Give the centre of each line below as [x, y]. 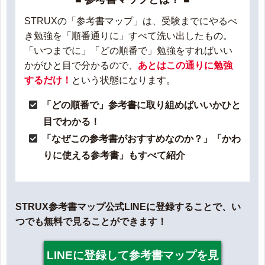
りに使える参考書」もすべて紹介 [114, 156]
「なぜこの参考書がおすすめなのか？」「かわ [141, 139]
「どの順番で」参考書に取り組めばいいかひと [141, 105]
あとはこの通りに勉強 [185, 66]
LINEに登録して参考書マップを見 [132, 256]
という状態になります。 [124, 80]
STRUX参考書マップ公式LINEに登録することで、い [128, 207]
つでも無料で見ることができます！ [91, 222]
